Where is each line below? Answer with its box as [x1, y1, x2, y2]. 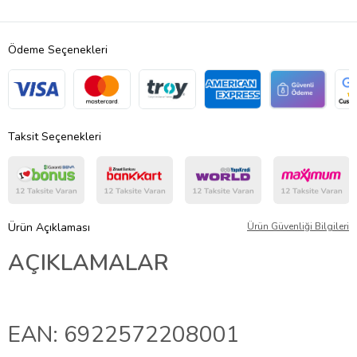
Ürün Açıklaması [8, 219, 90, 235]
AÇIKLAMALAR [8, 247, 169, 278]
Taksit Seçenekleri [8, 128, 101, 144]
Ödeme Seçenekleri [8, 41, 108, 57]
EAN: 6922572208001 [8, 319, 240, 350]
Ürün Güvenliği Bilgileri [247, 219, 349, 233]
